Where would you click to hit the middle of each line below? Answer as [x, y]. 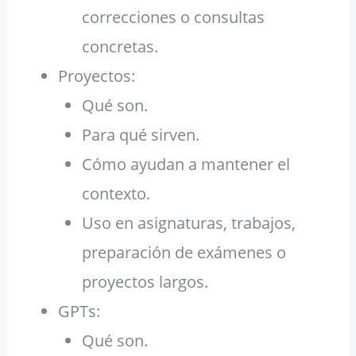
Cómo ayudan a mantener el [186, 164]
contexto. [116, 194]
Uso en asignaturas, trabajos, [188, 223]
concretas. [120, 47]
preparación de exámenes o [184, 253]
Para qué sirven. [140, 135]
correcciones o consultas [173, 17]
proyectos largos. [145, 282]
